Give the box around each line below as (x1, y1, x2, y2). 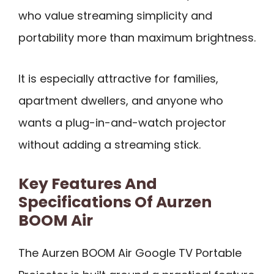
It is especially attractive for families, (18, 70, 218, 86)
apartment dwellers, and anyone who (18, 92, 223, 108)
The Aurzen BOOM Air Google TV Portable (18, 245, 242, 261)
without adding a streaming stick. (18, 136, 201, 152)
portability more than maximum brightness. (18, 30, 256, 46)
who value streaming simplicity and (18, 8, 212, 24)
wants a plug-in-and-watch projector (18, 114, 226, 130)
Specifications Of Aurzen (18, 191, 212, 213)
